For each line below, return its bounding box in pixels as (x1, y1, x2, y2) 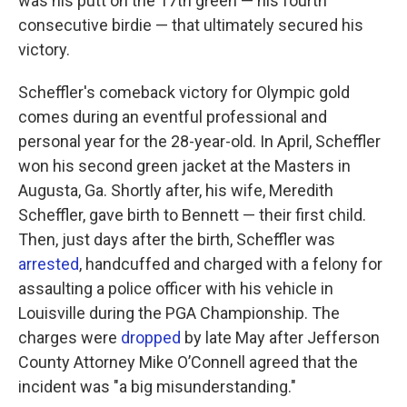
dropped (121, 328, 181, 347)
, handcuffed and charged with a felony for (79, 254, 382, 273)
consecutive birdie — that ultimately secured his (18, 15, 363, 35)
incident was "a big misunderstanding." (18, 377, 296, 396)
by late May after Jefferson (181, 328, 380, 347)
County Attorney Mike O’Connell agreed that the (18, 352, 358, 372)
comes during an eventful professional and (18, 107, 327, 126)
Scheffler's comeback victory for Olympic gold (18, 83, 350, 102)
